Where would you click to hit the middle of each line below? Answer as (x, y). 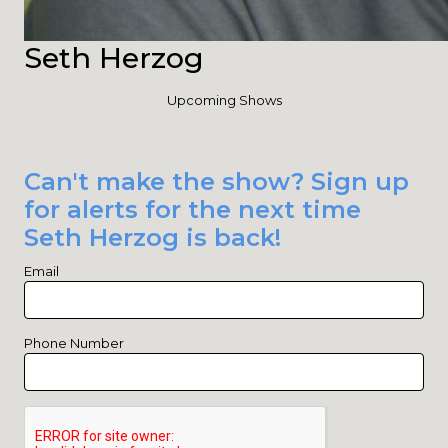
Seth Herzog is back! (152, 237)
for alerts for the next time (192, 209)
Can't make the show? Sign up (216, 181)
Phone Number (74, 343)
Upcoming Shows (224, 100)
